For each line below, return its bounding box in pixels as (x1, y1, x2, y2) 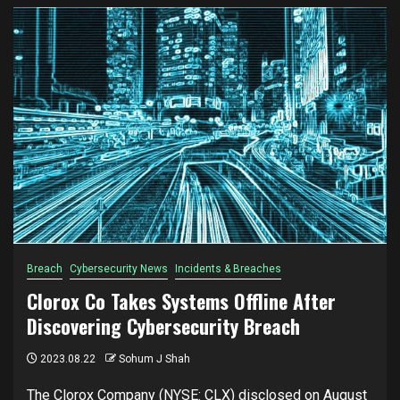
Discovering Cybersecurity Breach (27, 311, 300, 340)
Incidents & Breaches (175, 262, 281, 275)
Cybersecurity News (70, 262, 168, 275)
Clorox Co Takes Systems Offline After (27, 286, 336, 315)
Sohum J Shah (119, 352, 190, 365)
